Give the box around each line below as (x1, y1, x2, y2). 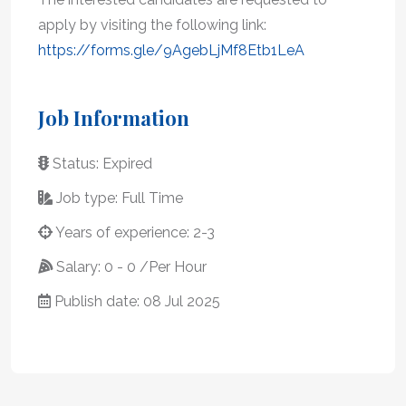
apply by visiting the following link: (38, 15, 266, 34)
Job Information (38, 103, 189, 131)
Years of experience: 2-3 (53, 223, 215, 241)
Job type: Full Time (53, 188, 183, 207)
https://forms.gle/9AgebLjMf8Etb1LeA (38, 41, 304, 59)
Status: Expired (49, 154, 152, 172)
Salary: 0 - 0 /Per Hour (53, 257, 207, 275)
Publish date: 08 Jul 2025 (51, 292, 220, 310)
